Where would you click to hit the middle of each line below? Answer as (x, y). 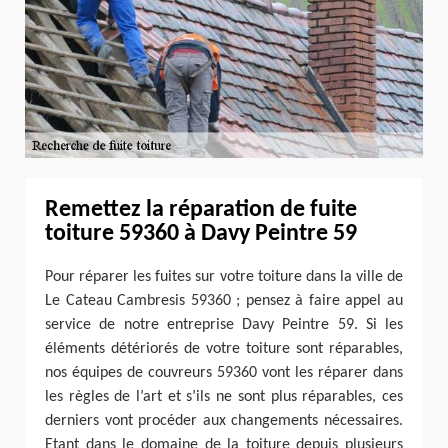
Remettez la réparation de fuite (201, 209)
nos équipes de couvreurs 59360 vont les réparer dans (224, 373)
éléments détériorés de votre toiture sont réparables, (224, 349)
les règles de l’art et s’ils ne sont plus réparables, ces (224, 397)
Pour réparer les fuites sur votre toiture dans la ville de (224, 277)
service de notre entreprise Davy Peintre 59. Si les (224, 325)
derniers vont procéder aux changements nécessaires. (224, 421)
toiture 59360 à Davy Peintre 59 (201, 233)
